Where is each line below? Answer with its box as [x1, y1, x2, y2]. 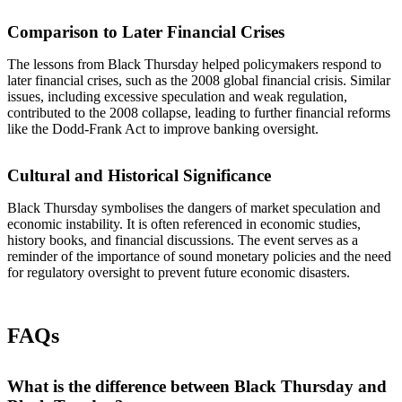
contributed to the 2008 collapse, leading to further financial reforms [7, 104, 390, 120]
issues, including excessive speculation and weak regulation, [7, 88, 347, 104]
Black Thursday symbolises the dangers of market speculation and [7, 199, 380, 215]
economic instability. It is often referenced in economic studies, [7, 215, 361, 232]
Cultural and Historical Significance [7, 165, 271, 185]
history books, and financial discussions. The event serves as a [7, 232, 358, 248]
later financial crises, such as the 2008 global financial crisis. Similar [7, 72, 390, 88]
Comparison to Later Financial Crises [7, 22, 284, 41]
